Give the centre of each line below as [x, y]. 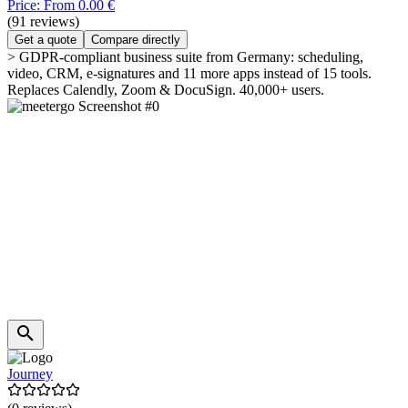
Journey [30, 374]
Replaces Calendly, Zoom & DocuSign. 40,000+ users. [166, 90]
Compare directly [136, 40]
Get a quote [46, 40]
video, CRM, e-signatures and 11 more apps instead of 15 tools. [189, 74]
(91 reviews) [43, 22]
